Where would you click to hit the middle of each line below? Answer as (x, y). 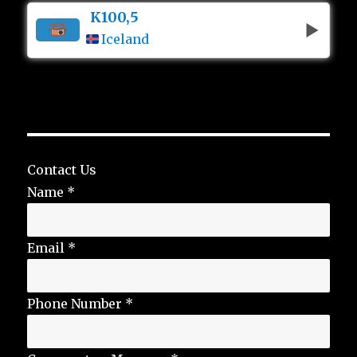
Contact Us (62, 169)
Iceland (126, 39)
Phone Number (76, 303)
